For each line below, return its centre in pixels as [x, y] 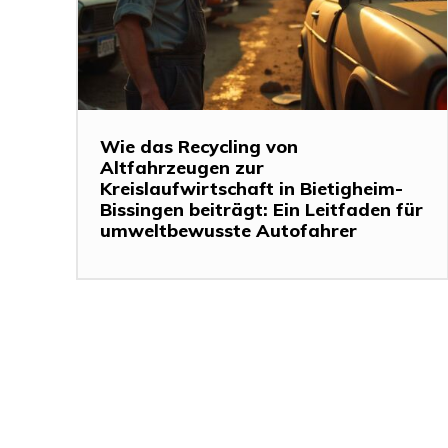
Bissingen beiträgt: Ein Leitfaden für [261, 210]
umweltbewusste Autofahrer [228, 231]
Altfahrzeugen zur [182, 168]
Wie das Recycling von [199, 147]
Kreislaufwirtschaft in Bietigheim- [251, 189]
